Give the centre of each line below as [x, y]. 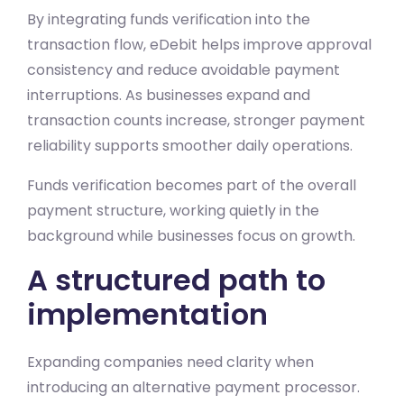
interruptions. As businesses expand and [169, 95]
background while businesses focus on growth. [191, 235]
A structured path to [176, 280]
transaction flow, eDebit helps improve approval [199, 44]
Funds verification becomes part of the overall [192, 185]
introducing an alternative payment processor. [193, 387]
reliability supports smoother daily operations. [190, 145]
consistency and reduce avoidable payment [184, 69]
